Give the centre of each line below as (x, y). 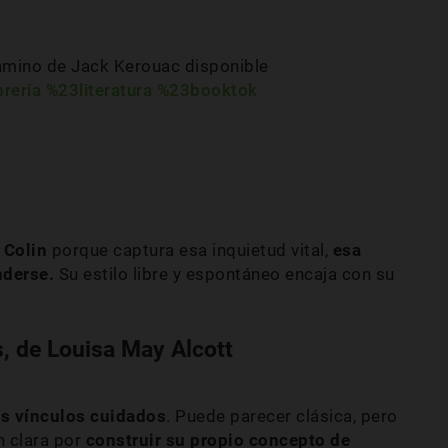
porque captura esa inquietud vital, (187, 250)
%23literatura (98, 89)
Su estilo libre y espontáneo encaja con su (226, 274)
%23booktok (207, 89)
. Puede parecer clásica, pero (282, 416)
